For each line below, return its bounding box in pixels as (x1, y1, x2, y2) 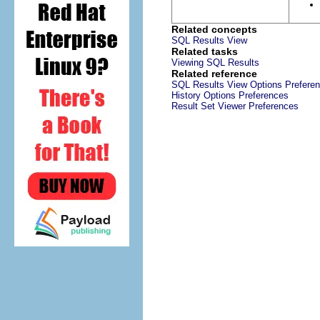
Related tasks (171, 46, 238, 58)
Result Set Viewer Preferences (171, 101, 299, 112)
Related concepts (171, 24, 257, 36)
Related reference (171, 68, 257, 80)
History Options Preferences (171, 90, 289, 101)
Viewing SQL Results (171, 57, 259, 69)
